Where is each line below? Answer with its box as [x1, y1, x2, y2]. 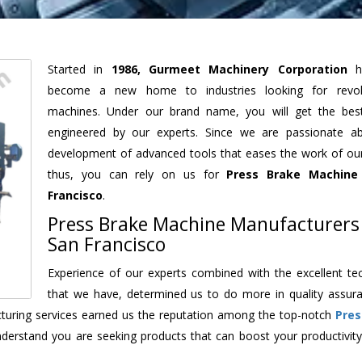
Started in [48, 61, 112, 77]
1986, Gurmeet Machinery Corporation [111, 61, 347, 77]
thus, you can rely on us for [48, 166, 227, 182]
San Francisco [48, 230, 166, 257]
